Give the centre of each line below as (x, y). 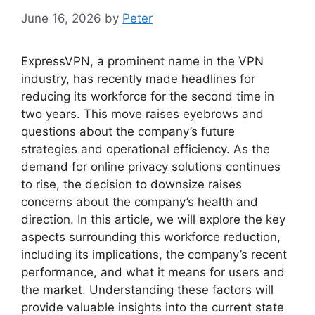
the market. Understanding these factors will (147, 289)
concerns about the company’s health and (140, 201)
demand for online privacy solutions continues (151, 166)
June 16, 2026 (61, 18)
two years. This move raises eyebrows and (142, 114)
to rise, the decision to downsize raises (131, 184)
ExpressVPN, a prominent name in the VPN (142, 61)
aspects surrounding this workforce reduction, (151, 237)
